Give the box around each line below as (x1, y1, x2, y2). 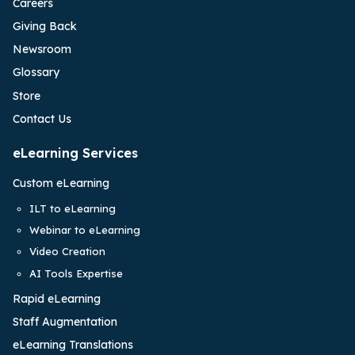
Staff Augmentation (13, 314, 117, 329)
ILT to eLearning (29, 202, 116, 216)
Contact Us (13, 111, 71, 126)
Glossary (13, 65, 59, 80)
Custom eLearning (13, 176, 109, 191)
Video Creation (29, 245, 105, 258)
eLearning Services (13, 145, 138, 162)
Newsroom (13, 42, 71, 57)
